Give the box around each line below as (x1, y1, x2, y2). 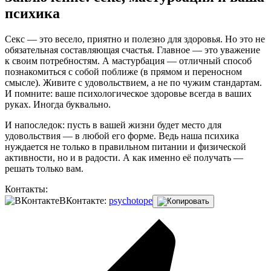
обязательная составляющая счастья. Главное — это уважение (5, 45, 260, 56)
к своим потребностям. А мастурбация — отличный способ (5, 56, 252, 67)
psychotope (109, 195, 152, 206)
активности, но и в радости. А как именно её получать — (5, 152, 243, 163)
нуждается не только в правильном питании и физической (5, 142, 246, 152)
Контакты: (5, 184, 48, 195)
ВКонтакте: (59, 195, 106, 206)
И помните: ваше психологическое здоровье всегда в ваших (5, 88, 252, 99)
